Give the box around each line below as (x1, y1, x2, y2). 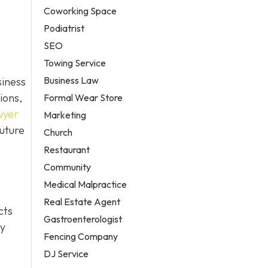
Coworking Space (44, 4, 117, 17)
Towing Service (44, 56, 106, 69)
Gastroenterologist (44, 212, 123, 225)
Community (44, 160, 92, 173)
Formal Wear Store (44, 91, 123, 103)
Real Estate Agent (44, 195, 121, 208)
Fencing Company (44, 230, 118, 242)
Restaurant (44, 143, 90, 156)
